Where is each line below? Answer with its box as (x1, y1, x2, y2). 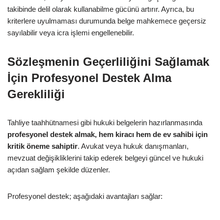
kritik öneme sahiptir (7, 141, 78, 150)
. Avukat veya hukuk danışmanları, (78, 141, 189, 150)
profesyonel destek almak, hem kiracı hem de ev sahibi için (7, 130, 208, 138)
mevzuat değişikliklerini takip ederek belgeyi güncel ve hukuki (7, 153, 203, 162)
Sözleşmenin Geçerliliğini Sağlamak (7, 55, 209, 68)
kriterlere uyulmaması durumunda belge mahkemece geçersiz (7, 16, 206, 25)
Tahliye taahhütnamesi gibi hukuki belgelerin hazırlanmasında (7, 118, 202, 127)
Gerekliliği (7, 87, 65, 101)
